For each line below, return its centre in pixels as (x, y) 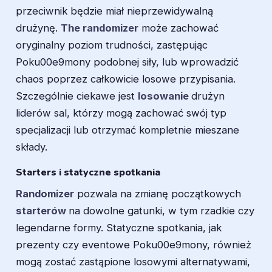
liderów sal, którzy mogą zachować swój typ (121, 113)
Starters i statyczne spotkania (88, 173)
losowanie (165, 96)
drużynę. (38, 28)
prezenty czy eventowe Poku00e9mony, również (134, 244)
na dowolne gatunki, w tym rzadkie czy (161, 210)
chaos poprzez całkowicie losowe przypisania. (126, 79)
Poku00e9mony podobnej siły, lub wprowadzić (127, 62)
